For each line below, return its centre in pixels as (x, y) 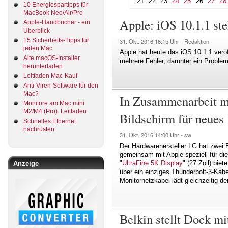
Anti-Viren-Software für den (61, 85)
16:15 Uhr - (169, 41)
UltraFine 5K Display (152, 163)
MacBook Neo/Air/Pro (53, 12)
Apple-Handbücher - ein (57, 22)
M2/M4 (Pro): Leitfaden (55, 111)
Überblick (37, 30)
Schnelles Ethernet (50, 121)
